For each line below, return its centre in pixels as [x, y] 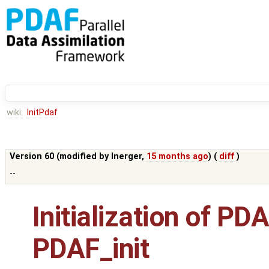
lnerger [127, 157]
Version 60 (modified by [61, 157]
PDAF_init [91, 249]
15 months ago [178, 157]
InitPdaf [42, 113]
